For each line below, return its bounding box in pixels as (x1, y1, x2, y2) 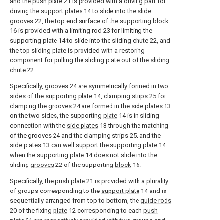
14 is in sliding (117, 112, 159, 119)
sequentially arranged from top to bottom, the (10, 197, 140, 204)
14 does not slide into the (84, 151, 157, 159)
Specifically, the (10, 177, 55, 185)
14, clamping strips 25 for (92, 92, 166, 100)
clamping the (10, 102, 48, 110)
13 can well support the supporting (41, 141, 143, 149)
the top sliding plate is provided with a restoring (10, 47, 145, 54)
